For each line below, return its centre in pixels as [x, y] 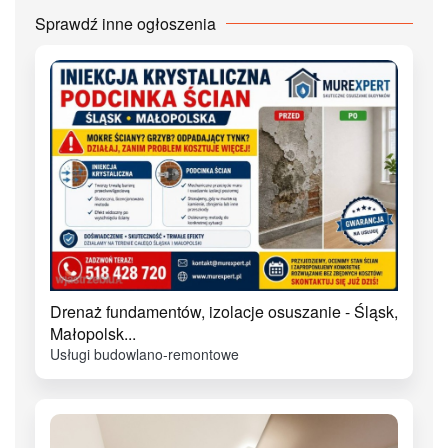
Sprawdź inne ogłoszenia [125, 23]
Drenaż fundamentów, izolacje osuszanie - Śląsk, [224, 312]
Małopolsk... [93, 334]
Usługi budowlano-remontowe [144, 354]
